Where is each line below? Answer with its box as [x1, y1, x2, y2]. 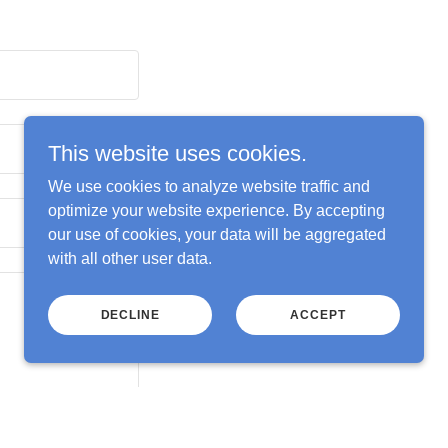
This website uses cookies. [48, 141, 307, 166]
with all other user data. [48, 250, 212, 267]
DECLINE [100, 308, 160, 322]
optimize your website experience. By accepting [48, 202, 385, 219]
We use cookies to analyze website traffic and [48, 178, 370, 195]
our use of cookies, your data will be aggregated [48, 226, 386, 243]
